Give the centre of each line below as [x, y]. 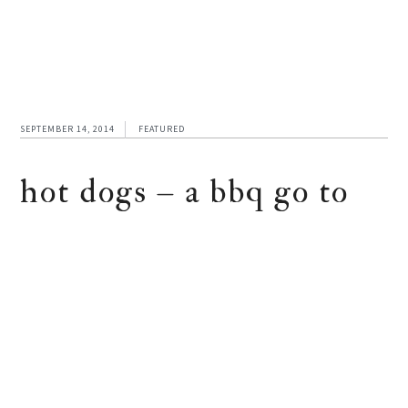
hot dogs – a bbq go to [185, 192]
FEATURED [162, 129]
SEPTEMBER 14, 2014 [68, 129]
